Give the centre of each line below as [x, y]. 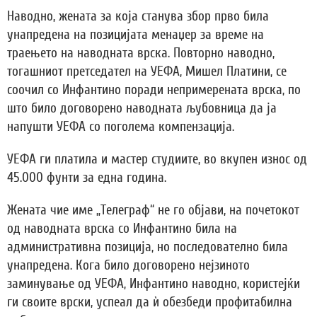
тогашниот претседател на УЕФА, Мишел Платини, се [147, 72]
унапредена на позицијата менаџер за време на [136, 35]
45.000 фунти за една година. [87, 178]
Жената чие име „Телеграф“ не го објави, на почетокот [153, 211]
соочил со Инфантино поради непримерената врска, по [154, 90]
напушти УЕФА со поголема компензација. [121, 127]
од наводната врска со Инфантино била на [122, 229]
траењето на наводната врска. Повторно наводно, [141, 53]
